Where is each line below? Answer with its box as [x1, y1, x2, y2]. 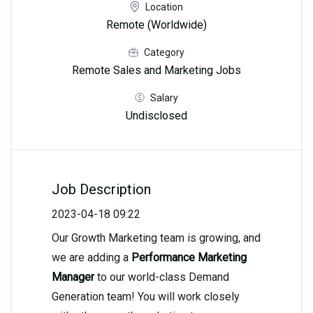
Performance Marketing [131, 251, 247, 265]
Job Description [52, 181, 151, 198]
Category [144, 46, 184, 58]
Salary [150, 92, 178, 103]
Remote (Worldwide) [106, 18, 207, 32]
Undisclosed [126, 109, 187, 123]
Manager [52, 270, 94, 284]
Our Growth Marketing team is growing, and [52, 231, 261, 245]
